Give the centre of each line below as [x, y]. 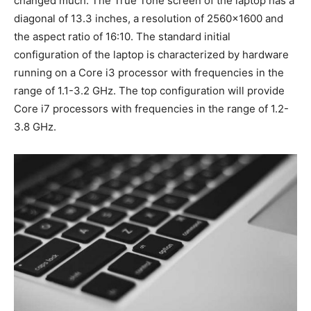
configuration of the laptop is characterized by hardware [151, 54]
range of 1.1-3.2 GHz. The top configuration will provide [149, 90]
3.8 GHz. [35, 126]
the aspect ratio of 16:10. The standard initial [122, 36]
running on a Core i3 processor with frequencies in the [149, 72]
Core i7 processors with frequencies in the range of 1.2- [151, 108]
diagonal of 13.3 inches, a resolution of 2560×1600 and [149, 18]
